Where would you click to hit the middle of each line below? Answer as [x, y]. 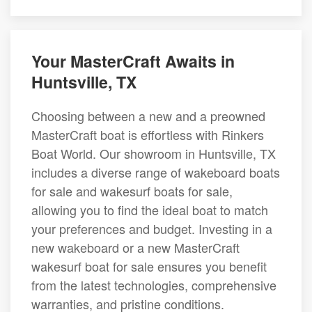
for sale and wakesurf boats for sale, [132, 191]
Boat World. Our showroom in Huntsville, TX [154, 154]
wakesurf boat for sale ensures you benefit [149, 266]
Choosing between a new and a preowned [148, 116]
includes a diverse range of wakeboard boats [156, 172]
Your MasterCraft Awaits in [133, 61]
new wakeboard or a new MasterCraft [135, 248]
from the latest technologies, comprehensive [154, 285]
